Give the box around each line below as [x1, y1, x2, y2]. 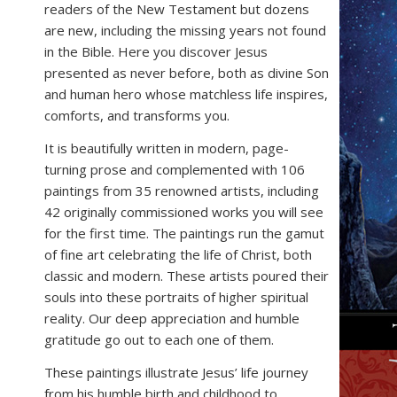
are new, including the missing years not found [44, 21, 326, 40]
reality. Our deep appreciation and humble [44, 309, 300, 327]
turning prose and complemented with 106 [44, 160, 305, 178]
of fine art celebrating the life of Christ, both [44, 245, 312, 263]
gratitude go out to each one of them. [44, 331, 274, 348]
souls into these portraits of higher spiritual [44, 288, 308, 306]
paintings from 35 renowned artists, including [44, 182, 319, 199]
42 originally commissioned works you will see [44, 203, 323, 221]
